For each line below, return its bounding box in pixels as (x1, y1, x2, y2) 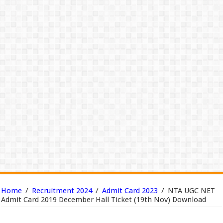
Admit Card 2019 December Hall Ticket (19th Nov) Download (1, 195, 207, 204)
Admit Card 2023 (102, 186, 158, 195)
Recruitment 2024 (32, 186, 93, 195)
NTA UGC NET (168, 186, 216, 195)
